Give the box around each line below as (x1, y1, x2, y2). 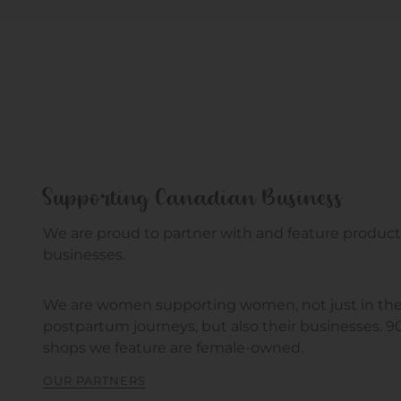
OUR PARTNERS (43, 372, 146, 388)
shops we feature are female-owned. (43, 338, 303, 356)
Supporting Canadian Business (43, 184, 344, 213)
